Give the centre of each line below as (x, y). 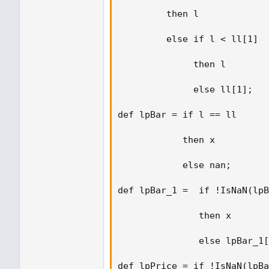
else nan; (177, 165)
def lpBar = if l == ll (183, 115)
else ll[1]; (188, 89)
